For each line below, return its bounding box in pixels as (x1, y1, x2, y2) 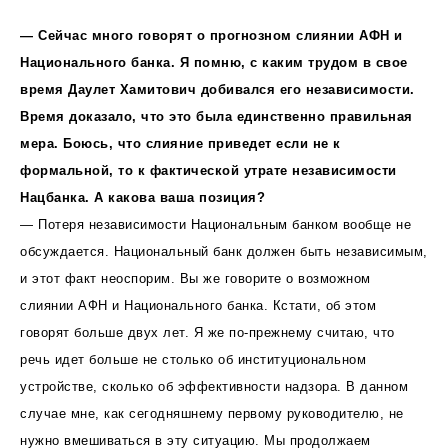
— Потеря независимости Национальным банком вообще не (20, 216, 411, 232)
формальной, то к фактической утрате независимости (20, 162, 397, 178)
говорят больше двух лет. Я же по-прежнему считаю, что (20, 324, 395, 340)
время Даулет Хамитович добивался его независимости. (20, 81, 415, 97)
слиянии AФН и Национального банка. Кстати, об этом (20, 297, 376, 313)
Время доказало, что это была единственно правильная (20, 108, 413, 124)
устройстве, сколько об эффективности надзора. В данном (20, 378, 408, 394)
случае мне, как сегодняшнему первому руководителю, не (20, 405, 404, 421)
